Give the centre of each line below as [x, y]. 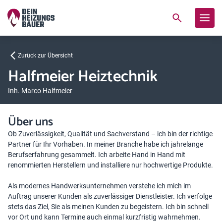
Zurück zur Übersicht [45, 55]
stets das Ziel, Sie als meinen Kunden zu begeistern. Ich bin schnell [108, 207]
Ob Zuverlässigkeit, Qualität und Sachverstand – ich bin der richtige [110, 134]
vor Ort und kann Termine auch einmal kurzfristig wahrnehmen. [104, 217]
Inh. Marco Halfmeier [40, 91]
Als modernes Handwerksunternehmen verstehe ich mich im [99, 186]
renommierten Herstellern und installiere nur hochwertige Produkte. [111, 165]
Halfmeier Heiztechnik [83, 77]
